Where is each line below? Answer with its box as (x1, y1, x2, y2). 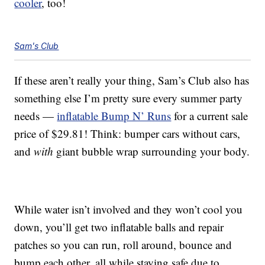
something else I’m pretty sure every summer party (14, 91, 243, 106)
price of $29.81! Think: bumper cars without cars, (14, 126, 241, 141)
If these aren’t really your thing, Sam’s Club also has (14, 73, 250, 88)
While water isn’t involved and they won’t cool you (14, 202, 243, 217)
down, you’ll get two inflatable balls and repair (14, 219, 224, 235)
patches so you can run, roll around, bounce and (14, 237, 232, 253)
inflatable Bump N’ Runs (57, 108, 172, 124)
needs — (14, 108, 57, 124)
